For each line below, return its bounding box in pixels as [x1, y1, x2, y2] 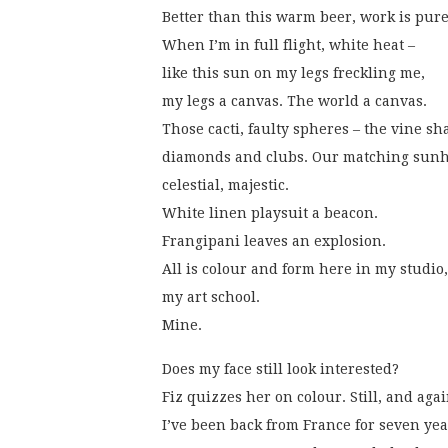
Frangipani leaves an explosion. [162, 233, 386, 250]
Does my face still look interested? [162, 361, 399, 378]
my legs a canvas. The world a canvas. [162, 93, 427, 110]
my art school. [162, 289, 260, 306]
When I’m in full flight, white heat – [162, 37, 415, 54]
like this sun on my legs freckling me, [162, 65, 425, 82]
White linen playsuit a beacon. [162, 205, 378, 222]
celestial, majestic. [162, 177, 289, 194]
